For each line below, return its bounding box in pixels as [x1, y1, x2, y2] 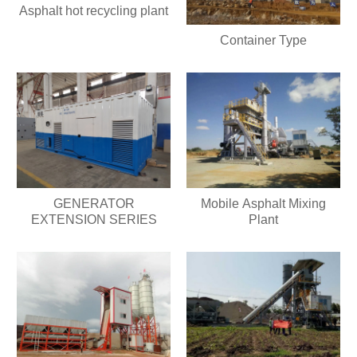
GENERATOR [53, 196, 135, 210]
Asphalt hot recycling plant [19, 3, 169, 18]
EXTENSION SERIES [30, 212, 157, 226]
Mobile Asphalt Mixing [200, 196, 326, 210]
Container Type [219, 33, 307, 48]
